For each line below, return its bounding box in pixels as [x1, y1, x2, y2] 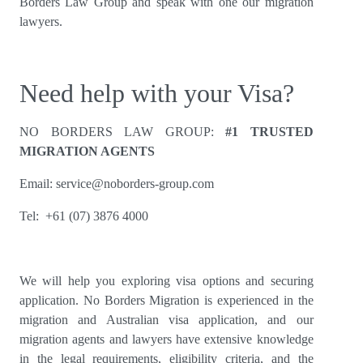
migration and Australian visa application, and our [19, 313, 314, 327]
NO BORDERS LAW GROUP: [19, 125, 226, 139]
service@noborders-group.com [56, 177, 214, 191]
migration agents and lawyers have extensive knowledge [19, 332, 314, 347]
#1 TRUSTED [225, 125, 314, 139]
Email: [19, 177, 56, 191]
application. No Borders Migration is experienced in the [19, 293, 314, 308]
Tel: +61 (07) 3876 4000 [19, 209, 148, 224]
